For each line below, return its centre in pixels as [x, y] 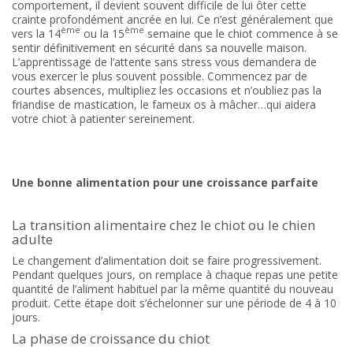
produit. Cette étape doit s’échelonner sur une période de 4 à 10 [174, 303]
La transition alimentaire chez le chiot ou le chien [163, 225]
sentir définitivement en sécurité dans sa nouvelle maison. [159, 47]
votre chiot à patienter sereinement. [103, 118]
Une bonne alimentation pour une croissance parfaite [165, 182]
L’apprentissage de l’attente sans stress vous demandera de [164, 61]
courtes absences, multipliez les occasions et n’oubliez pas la [167, 90]
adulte [32, 239]
